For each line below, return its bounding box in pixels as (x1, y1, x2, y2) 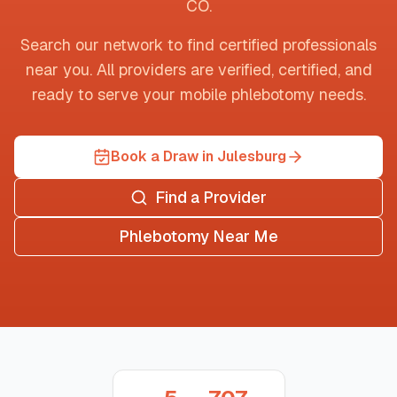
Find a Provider (155, 187, 267, 207)
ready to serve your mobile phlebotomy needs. (31, 84, 366, 105)
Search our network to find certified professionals (20, 35, 377, 55)
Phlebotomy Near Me (119, 226, 278, 246)
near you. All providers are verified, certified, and (25, 59, 372, 80)
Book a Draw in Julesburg (111, 147, 286, 166)
